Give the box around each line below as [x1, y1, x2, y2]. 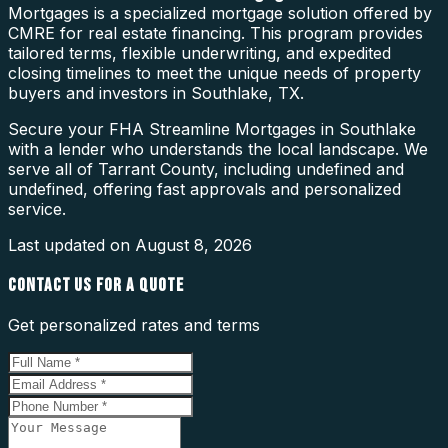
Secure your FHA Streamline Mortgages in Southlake [8, 118, 416, 139]
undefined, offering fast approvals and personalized [8, 178, 401, 199]
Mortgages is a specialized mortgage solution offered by [8, 2, 432, 23]
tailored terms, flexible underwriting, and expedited [8, 42, 391, 63]
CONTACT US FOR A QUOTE [8, 273, 184, 297]
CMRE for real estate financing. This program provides [8, 22, 423, 43]
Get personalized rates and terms [8, 315, 260, 336]
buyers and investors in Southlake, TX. [8, 82, 304, 103]
